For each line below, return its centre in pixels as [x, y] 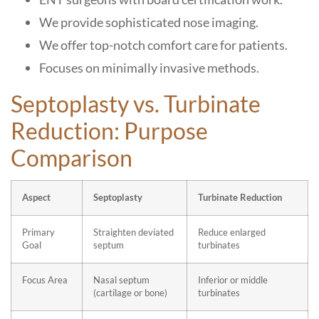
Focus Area [45, 280]
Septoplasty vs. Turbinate [136, 104]
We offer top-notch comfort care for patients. [163, 45]
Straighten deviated [134, 232]
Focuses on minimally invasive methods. [149, 68]
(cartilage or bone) [130, 293]
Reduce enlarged [232, 232]
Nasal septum [121, 280]
